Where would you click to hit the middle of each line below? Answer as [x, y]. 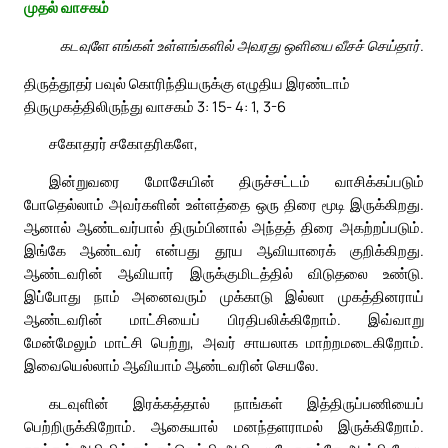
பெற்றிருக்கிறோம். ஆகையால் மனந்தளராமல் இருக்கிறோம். [224, 426]
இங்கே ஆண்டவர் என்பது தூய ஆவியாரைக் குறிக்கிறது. [224, 250]
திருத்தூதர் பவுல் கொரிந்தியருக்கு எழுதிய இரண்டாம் [187, 82]
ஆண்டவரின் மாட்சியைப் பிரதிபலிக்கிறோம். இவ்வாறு [224, 319]
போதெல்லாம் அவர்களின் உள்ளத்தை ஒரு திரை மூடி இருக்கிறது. [224, 204]
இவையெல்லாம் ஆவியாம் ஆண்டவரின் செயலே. [171, 365]
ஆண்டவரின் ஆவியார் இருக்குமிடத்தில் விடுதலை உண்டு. [224, 273]
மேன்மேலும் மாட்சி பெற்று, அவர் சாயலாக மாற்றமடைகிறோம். [224, 342]
